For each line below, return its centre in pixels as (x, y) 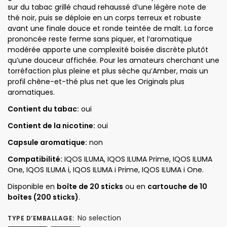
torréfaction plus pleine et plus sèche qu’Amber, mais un (108, 71)
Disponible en (32, 186)
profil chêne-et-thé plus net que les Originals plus (96, 81)
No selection (99, 218)
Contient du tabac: (43, 109)
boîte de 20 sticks (90, 186)
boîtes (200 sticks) (43, 197)
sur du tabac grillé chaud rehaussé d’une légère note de (107, 7)
